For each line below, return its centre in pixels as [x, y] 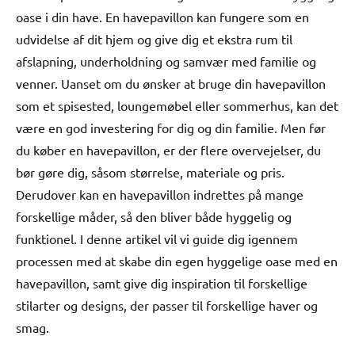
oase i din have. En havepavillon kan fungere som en [162, 16]
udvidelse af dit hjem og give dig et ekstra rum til [154, 38]
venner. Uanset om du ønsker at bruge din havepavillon [171, 83]
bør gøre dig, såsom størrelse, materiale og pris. [150, 172]
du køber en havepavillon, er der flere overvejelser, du [168, 149]
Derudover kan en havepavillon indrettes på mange [160, 194]
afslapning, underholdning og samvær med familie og [166, 61]
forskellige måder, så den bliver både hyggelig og [154, 216]
